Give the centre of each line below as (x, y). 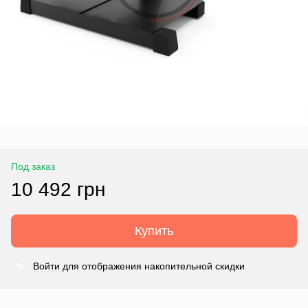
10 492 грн (58, 189)
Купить (154, 231)
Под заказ (33, 166)
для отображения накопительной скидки (152, 266)
